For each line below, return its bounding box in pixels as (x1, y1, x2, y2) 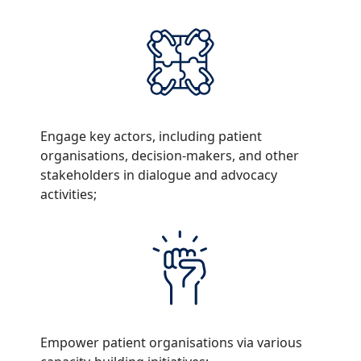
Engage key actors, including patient (40, 127, 262, 146)
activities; (40, 185, 97, 204)
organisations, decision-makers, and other (40, 147, 299, 165)
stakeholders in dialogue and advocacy (40, 166, 277, 185)
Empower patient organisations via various (40, 334, 302, 352)
